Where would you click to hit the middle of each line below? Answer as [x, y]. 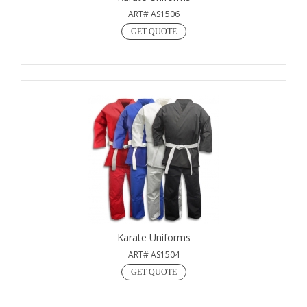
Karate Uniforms [153, 237]
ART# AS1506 [153, 14]
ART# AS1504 [153, 254]
